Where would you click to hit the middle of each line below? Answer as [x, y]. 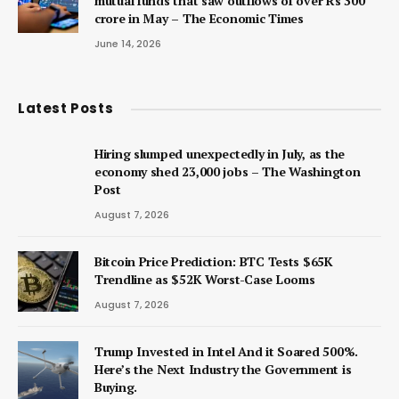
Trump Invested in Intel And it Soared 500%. [226, 352]
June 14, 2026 [128, 44]
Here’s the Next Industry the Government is [223, 370]
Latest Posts [66, 109]
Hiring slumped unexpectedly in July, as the [220, 154]
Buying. [116, 387]
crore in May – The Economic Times [199, 19]
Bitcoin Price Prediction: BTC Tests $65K [214, 262]
